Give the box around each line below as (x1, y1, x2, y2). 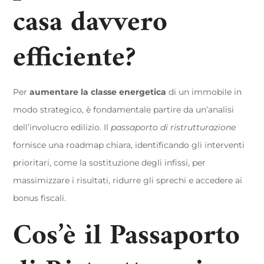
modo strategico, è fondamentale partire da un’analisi (13, 104, 235, 115)
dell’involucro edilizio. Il (13, 122, 111, 133)
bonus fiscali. (13, 193, 67, 203)
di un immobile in (166, 87, 242, 97)
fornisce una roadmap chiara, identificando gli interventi (13, 140, 245, 150)
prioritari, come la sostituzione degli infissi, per (13, 157, 206, 168)
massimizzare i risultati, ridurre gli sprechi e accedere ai (13, 175, 243, 186)
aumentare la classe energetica (29, 87, 167, 97)
